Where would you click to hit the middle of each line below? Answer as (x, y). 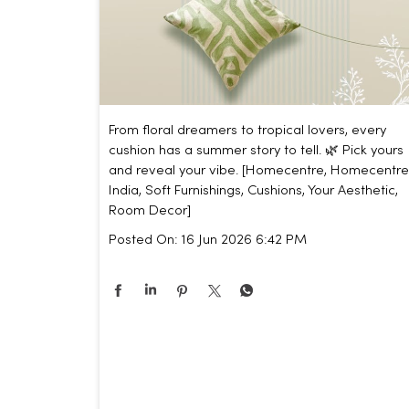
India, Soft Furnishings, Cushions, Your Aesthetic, (253, 190)
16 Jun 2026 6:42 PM (244, 240)
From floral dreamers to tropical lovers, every (247, 130)
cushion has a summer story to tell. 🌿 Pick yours (256, 150)
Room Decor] (149, 210)
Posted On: (143, 240)
